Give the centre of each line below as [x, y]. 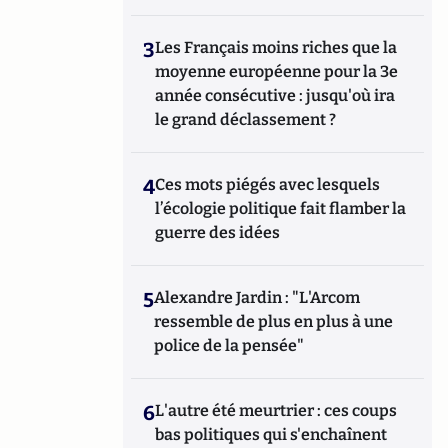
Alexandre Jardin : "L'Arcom [257, 297]
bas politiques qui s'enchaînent [271, 434]
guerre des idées [218, 232]
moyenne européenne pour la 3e [277, 71]
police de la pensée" [229, 345]
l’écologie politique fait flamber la [281, 208]
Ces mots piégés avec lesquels [268, 184]
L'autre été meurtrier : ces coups [276, 410]
